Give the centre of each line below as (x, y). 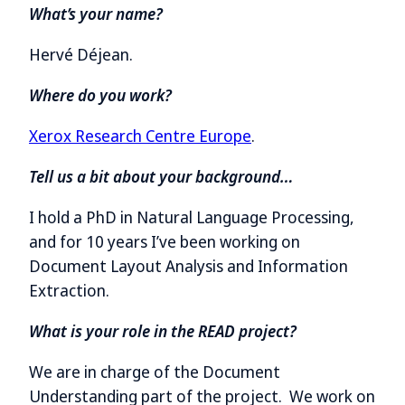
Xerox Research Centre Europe (140, 136)
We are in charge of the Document (155, 372)
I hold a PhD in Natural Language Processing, (192, 217)
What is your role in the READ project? (163, 331)
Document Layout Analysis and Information (188, 266)
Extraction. (69, 291)
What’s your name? (96, 14)
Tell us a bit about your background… (161, 177)
